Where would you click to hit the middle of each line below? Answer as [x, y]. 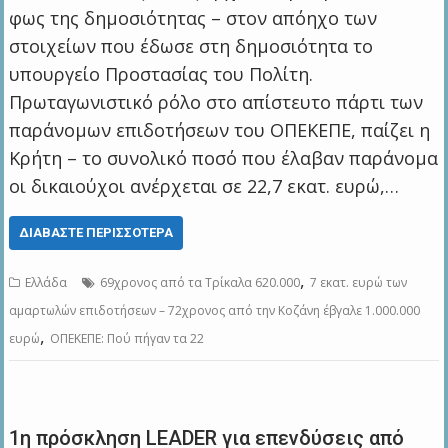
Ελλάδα [46, 283]
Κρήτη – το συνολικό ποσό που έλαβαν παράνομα [224, 158]
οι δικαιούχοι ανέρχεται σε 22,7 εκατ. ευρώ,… [204, 186]
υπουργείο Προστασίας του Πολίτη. [161, 74]
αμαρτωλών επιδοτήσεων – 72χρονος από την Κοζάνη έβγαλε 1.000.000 [215, 311]
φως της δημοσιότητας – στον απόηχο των [193, 18]
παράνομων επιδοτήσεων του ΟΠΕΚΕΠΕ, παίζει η [220, 130]
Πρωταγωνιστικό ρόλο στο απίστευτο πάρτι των [216, 102]
